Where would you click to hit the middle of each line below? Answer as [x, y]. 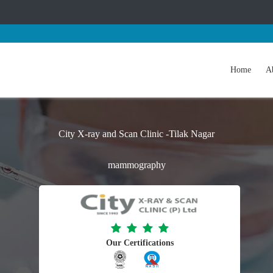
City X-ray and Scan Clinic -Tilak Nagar [136, 134]
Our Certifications [140, 243]
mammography [136, 165]
